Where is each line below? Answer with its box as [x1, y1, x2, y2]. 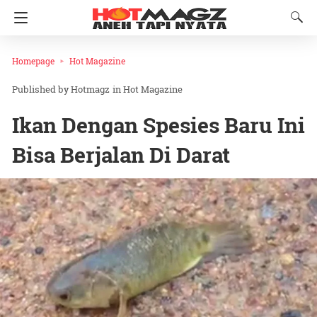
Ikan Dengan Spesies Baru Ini [12, 111, 305, 139]
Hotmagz [71, 83, 110, 96]
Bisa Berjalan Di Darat [12, 141, 230, 169]
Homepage [12, 55, 54, 67]
